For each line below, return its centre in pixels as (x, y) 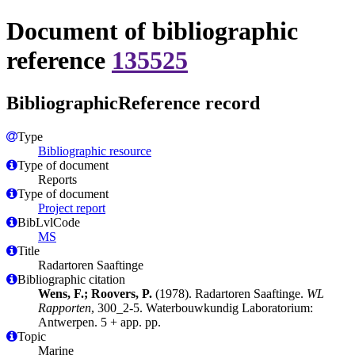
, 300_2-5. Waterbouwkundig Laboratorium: (202, 307)
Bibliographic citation (71, 279)
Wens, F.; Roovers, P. (95, 293)
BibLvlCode (49, 222)
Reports (57, 179)
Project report (72, 208)
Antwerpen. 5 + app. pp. (99, 322)
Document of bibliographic (152, 31)
